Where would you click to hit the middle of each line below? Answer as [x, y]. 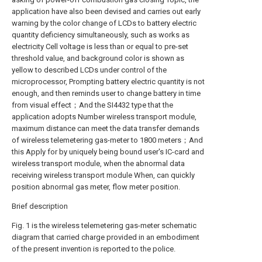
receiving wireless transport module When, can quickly [103, 175]
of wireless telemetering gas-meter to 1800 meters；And [107, 140]
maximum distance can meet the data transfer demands [106, 128]
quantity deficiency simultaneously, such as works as [101, 35]
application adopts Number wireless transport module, [104, 117]
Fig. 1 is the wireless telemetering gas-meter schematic [104, 225]
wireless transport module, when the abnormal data [98, 163]
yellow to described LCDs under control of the [89, 70]
